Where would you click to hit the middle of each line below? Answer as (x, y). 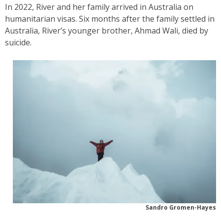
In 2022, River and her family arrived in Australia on (99, 7)
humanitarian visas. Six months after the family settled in (110, 18)
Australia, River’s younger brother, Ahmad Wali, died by (107, 30)
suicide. (18, 42)
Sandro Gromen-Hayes (181, 207)
